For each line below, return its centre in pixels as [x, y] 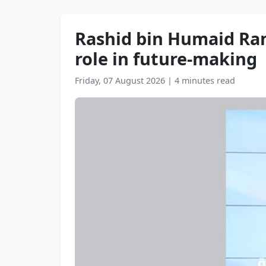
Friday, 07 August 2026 [121, 80]
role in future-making [166, 58]
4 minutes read [205, 80]
